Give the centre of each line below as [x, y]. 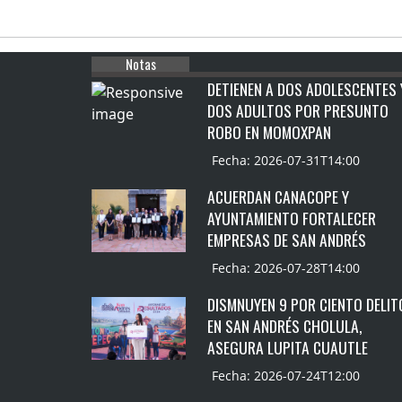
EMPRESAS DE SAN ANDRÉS [287, 240]
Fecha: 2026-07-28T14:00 [286, 268]
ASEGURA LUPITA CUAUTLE [288, 348]
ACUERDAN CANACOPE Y [279, 197]
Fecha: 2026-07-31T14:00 [286, 161]
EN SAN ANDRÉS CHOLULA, [285, 326]
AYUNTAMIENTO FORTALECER [292, 218]
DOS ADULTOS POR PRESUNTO [298, 111]
